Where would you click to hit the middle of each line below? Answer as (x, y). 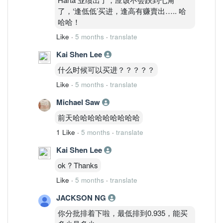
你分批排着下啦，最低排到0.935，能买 (123, 213)
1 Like (66, 132)
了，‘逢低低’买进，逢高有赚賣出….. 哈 (122, 10)
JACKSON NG (82, 197)
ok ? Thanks (78, 165)
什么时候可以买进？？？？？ (106, 69)
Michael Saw (79, 102)
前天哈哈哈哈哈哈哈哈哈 (99, 117)
